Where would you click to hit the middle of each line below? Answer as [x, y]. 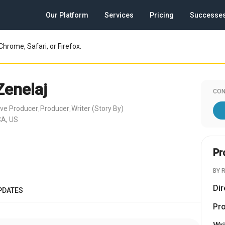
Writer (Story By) [97, 108]
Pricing [162, 15]
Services [119, 15]
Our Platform [67, 15]
